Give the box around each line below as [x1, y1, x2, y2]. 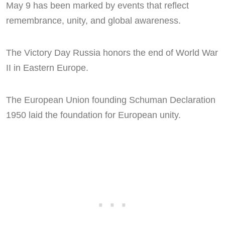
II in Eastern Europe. [6, 63, 88, 73]
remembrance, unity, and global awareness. [6, 16, 181, 26]
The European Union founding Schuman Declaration [6, 95, 215, 105]
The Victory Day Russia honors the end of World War [6, 48, 218, 58]
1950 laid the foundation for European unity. [6, 110, 181, 121]
